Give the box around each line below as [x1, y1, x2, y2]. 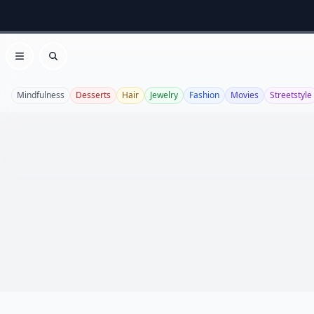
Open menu [18, 55, 82, 71]
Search [52, 55, 89, 71]
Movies [231, 89, 259, 101]
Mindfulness [17, 89, 64, 101]
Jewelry [150, 89, 178, 101]
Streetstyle [270, 89, 312, 101]
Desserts [76, 89, 111, 101]
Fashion [189, 89, 219, 101]
